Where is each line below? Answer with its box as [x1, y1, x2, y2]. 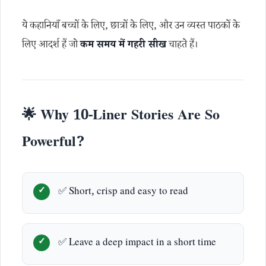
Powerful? [22, 133, 85, 155]
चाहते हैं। [166, 38, 198, 54]
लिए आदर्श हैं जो [22, 38, 80, 54]
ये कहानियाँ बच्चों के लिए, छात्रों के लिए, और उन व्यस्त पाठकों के [22, 19, 240, 35]
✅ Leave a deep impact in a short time [58, 236, 216, 252]
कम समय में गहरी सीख [80, 38, 166, 54]
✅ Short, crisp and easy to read [58, 185, 188, 201]
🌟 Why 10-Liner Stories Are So [22, 106, 220, 128]
